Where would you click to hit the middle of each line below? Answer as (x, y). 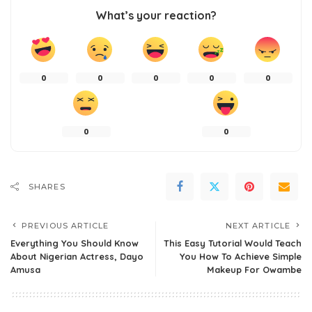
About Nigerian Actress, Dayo (77, 257)
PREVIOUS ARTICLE (65, 226)
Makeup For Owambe (254, 270)
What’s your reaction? (156, 16)
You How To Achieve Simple (241, 257)
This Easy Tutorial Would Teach (233, 243)
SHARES (47, 187)
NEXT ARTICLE (258, 226)
